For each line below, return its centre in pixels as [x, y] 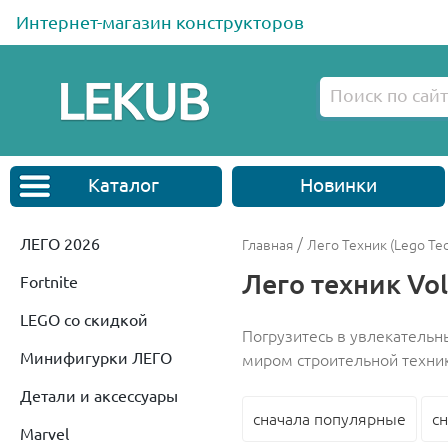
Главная [267, 244]
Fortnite [49, 281]
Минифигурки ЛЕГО [96, 357]
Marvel [44, 433]
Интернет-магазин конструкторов [160, 22]
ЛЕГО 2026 [60, 243]
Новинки [338, 184]
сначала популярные [329, 418]
